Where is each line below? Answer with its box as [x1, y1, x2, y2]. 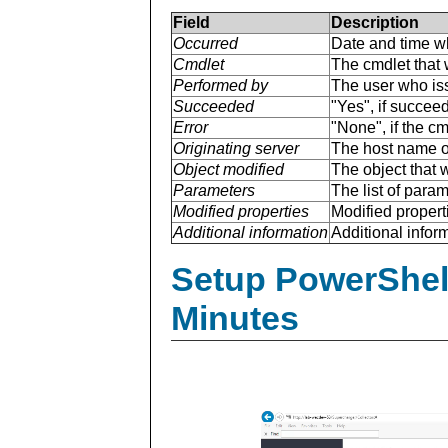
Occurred [173, 34, 238, 52]
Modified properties [173, 202, 309, 220]
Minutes [171, 298, 299, 337]
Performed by [173, 76, 268, 94]
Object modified [173, 160, 284, 178]
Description [331, 13, 419, 31]
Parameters [173, 181, 255, 199]
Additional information [173, 223, 328, 241]
